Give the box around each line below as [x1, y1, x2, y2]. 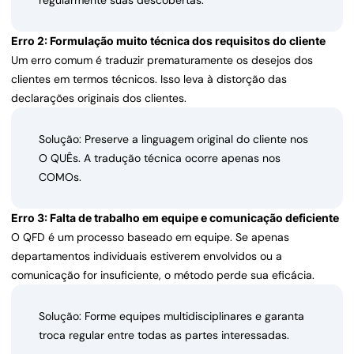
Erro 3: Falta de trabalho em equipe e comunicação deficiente [11, 211, 339, 225]
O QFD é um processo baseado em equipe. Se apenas [11, 230, 289, 245]
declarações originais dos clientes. [11, 91, 186, 106]
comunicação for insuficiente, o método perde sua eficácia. [11, 268, 314, 283]
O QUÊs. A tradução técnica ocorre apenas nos [39, 151, 281, 166]
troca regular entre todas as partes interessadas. [39, 328, 289, 343]
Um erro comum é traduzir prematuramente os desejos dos [11, 53, 313, 68]
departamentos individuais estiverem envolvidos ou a [11, 249, 282, 264]
